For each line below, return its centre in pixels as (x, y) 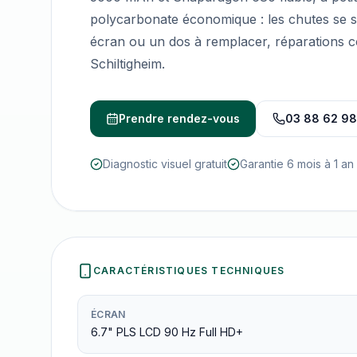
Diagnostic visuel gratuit (165, 164)
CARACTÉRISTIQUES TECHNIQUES (189, 271)
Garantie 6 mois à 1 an (297, 164)
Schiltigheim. (127, 64)
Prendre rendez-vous (179, 118)
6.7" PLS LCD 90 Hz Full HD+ (167, 332)
